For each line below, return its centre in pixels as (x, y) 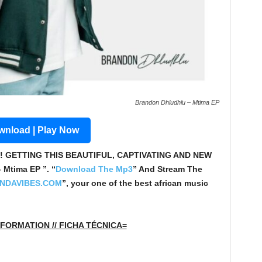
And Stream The (169, 169)
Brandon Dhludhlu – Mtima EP (177, 102)
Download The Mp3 (94, 169)
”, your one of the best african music (135, 183)
